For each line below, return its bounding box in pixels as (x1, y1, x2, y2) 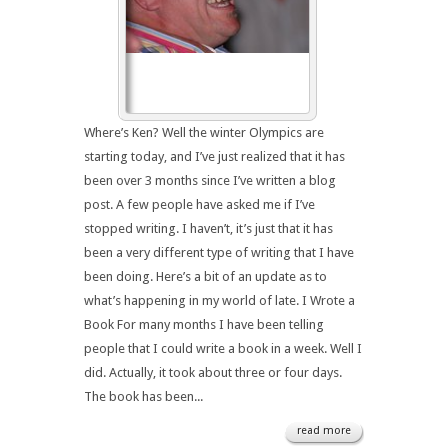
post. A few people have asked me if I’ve (84, 197, 315, 212)
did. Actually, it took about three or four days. (84, 365, 342, 380)
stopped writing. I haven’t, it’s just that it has (84, 221, 333, 236)
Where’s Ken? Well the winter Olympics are (84, 125, 324, 140)
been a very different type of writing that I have (84, 245, 354, 260)
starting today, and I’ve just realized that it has (84, 149, 345, 164)
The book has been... (84, 389, 203, 404)
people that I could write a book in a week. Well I (84, 341, 362, 356)
